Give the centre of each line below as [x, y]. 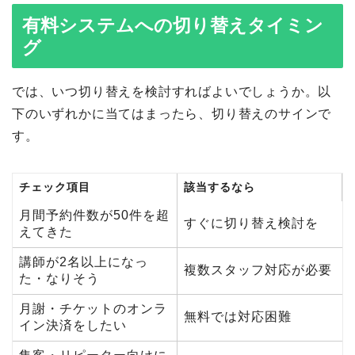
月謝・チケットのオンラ [93, 309]
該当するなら [219, 187]
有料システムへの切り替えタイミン [173, 26]
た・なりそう [59, 279]
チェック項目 [55, 187]
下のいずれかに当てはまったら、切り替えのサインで [172, 114]
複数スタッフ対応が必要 [258, 270]
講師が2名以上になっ [84, 262]
